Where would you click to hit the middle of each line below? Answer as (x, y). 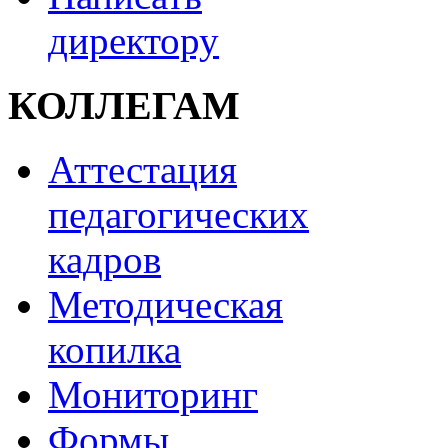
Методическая (165, 305)
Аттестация (142, 170)
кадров (104, 260)
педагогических (178, 215)
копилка (114, 350)
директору (133, 40)
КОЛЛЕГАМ (124, 105)
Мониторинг (153, 395)
